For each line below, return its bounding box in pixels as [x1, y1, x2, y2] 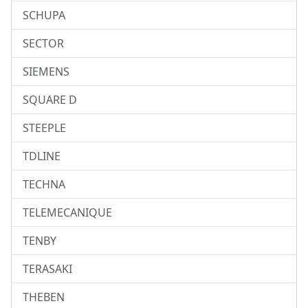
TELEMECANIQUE [23, 205, 112, 221]
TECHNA [23, 177, 65, 192]
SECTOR [23, 36, 64, 52]
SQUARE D [23, 92, 77, 108]
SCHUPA [23, 8, 65, 23]
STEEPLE [23, 120, 66, 136]
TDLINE [23, 148, 60, 164]
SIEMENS [23, 64, 69, 80]
